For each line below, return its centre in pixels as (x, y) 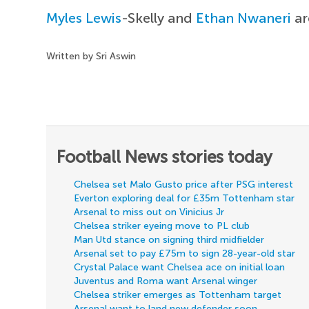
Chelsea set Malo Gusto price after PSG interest (184, 184)
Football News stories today (165, 157)
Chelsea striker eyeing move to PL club (162, 226)
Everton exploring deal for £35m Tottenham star (185, 198)
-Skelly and (159, 18)
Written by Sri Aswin (91, 56)
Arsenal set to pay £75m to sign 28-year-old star (185, 253)
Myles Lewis (84, 18)
